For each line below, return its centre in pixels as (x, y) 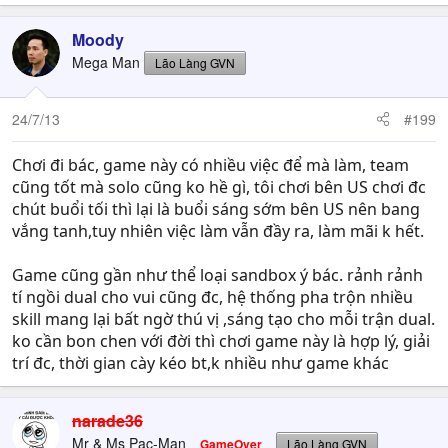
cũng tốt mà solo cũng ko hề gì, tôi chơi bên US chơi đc (219, 186)
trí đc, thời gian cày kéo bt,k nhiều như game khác (200, 362)
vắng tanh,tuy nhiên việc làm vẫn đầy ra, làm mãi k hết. (218, 230)
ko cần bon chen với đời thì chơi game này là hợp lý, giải (221, 340)
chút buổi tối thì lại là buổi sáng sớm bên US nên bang (216, 208)
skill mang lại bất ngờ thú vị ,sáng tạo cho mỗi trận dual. (223, 318)
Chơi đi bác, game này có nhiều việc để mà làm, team (210, 164)
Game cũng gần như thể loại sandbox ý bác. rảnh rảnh (217, 274)
